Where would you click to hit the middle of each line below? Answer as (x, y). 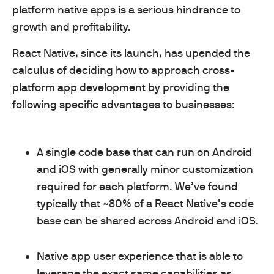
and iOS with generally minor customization (145, 169)
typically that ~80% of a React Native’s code (145, 203)
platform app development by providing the (121, 87)
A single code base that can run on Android (144, 152)
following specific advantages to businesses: (124, 104)
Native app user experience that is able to (140, 256)
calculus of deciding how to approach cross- (124, 70)
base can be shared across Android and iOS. (148, 220)
